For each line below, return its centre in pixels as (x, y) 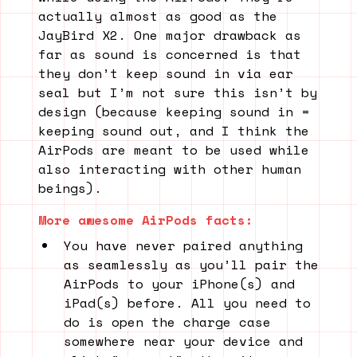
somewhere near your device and (183, 341)
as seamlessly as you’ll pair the (191, 264)
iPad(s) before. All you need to (187, 302)
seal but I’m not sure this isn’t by (178, 92)
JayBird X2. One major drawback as (170, 35)
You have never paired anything (183, 245)
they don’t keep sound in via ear (166, 73)
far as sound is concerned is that (170, 54)
